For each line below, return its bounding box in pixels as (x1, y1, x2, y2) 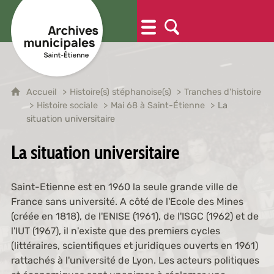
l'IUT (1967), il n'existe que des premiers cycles (10, 225, 220, 237)
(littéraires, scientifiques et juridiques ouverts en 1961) (10, 240, 258, 251)
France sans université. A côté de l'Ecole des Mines (10, 196, 243, 207)
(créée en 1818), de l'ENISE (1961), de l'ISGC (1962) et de (10, 210, 259, 222)
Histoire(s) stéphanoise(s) (69, 87, 171, 97)
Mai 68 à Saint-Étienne (110, 100, 205, 111)
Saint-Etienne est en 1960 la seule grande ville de (10, 181, 238, 193)
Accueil (26, 87, 59, 97)
